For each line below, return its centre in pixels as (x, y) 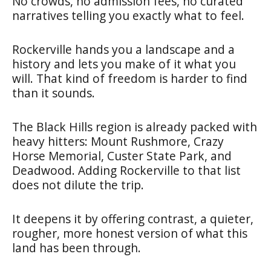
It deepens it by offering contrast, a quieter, (133, 218)
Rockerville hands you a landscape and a (123, 49)
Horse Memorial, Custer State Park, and (122, 155)
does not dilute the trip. (78, 184)
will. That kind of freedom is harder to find (130, 78)
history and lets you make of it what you (124, 64)
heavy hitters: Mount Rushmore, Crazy (118, 141)
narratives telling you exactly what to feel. (128, 15)
